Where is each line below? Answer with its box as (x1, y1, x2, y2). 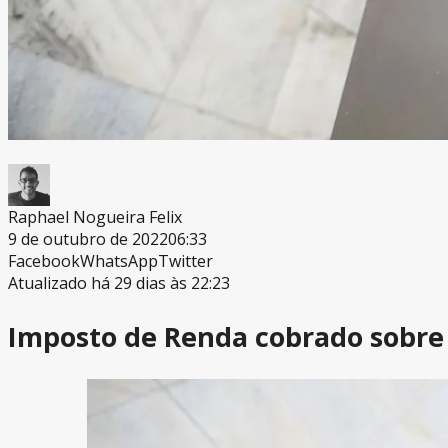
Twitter (158, 249, 213, 272)
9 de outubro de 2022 (8, 227, 168, 250)
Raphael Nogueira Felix (8, 205, 182, 228)
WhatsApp (80, 249, 158, 272)
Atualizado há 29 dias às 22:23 (8, 271, 230, 294)
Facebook (8, 249, 80, 272)
